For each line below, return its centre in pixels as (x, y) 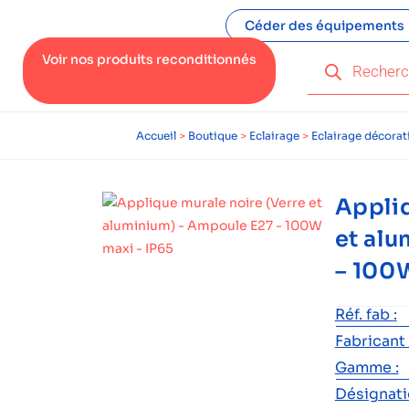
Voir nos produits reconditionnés (149, 59)
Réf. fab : (366, 315)
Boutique (213, 136)
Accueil (156, 136)
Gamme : (367, 367)
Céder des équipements (324, 26)
